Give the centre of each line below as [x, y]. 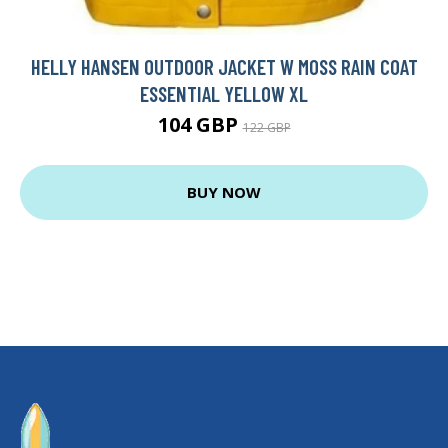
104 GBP [200, 124]
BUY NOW [224, 192]
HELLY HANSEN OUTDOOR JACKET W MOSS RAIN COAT [224, 66]
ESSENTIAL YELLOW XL [224, 93]
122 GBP [266, 127]
